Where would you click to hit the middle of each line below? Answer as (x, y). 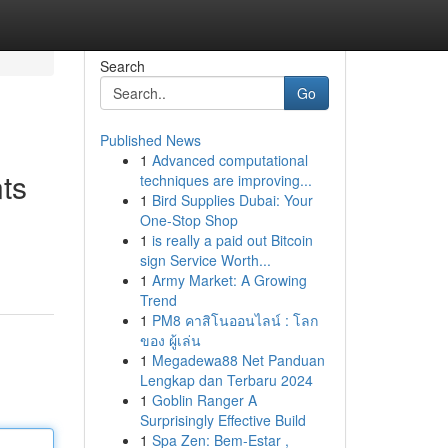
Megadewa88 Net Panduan (238, 360)
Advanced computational (229, 160)
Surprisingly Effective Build (222, 420)
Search (122, 66)
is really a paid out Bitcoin (232, 240)
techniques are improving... (225, 180)
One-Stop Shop (188, 220)
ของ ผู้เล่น (170, 340)
